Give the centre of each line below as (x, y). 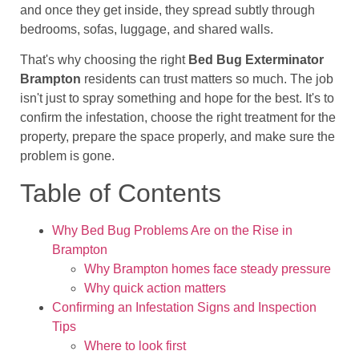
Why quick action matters (155, 288)
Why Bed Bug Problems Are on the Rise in (172, 230)
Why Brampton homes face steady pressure (208, 268)
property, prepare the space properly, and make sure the (177, 137)
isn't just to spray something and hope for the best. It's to (177, 99)
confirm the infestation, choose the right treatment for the (178, 118)
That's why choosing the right (104, 60)
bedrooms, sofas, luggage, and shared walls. (147, 29)
